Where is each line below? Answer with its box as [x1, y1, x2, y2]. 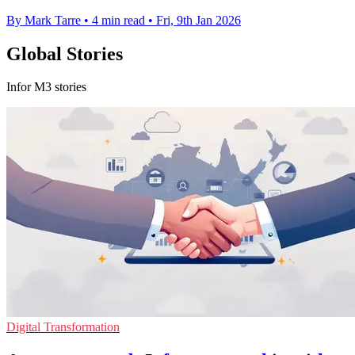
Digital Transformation [6, 320, 120, 334]
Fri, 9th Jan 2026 [156, 13, 241, 27]
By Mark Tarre [6, 13, 81, 27]
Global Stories [6, 43, 123, 64]
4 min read [92, 13, 145, 27]
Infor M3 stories [6, 80, 86, 94]
